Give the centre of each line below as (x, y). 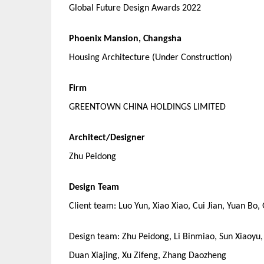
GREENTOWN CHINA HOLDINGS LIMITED (147, 107)
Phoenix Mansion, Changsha (125, 39)
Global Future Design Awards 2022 (135, 8)
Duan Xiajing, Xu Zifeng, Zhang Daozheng (148, 256)
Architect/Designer (107, 138)
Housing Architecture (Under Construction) (151, 58)
